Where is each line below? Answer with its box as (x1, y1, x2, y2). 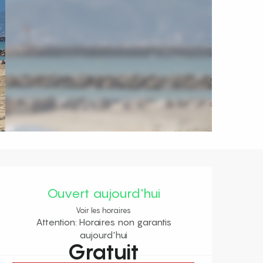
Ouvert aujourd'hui (46, 186, 160, 201)
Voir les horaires (76, 206, 131, 215)
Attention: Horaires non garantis (35, 216, 171, 228)
